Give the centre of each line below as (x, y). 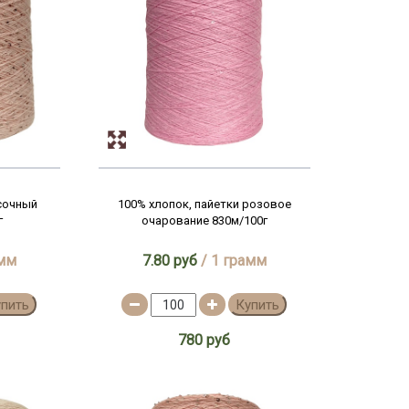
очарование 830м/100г (204, 220)
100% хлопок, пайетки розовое (204, 204)
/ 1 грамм (231, 261)
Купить (258, 305)
